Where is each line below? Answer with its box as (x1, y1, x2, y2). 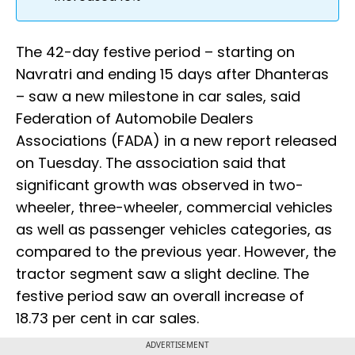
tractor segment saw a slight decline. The (16, 264, 309, 284)
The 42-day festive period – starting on (16, 42, 295, 63)
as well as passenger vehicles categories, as (16, 219, 332, 240)
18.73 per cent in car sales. (16, 308, 199, 329)
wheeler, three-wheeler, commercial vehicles (16, 197, 333, 218)
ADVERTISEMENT (146, 339, 209, 351)
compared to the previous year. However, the (16, 242, 336, 262)
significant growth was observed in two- (16, 175, 303, 196)
